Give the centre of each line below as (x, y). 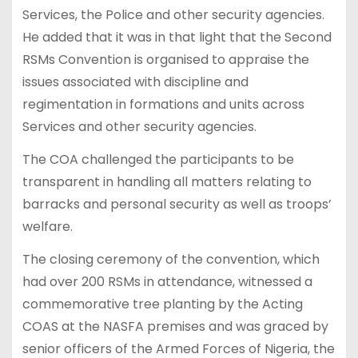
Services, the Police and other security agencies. (173, 15)
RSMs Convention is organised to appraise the (165, 60)
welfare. (47, 227)
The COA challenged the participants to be (158, 160)
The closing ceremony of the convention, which (171, 259)
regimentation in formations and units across (163, 105)
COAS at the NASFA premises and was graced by (175, 326)
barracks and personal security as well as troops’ (177, 205)
